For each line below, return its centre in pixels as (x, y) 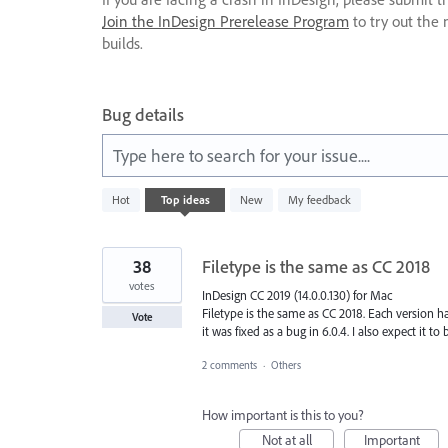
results (119, 207)
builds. (122, 42)
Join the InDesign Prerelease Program (225, 20)
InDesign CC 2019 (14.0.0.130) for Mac (297, 294)
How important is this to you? (283, 414)
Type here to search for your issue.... (241, 155)
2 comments (229, 364)
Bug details (143, 114)
